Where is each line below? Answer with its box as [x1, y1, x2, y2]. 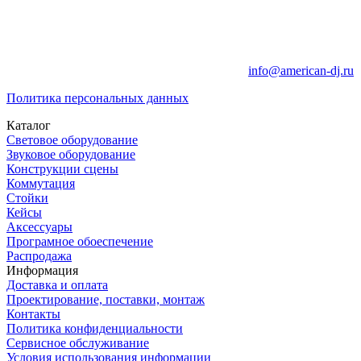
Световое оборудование [6, 132, 138, 147]
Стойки [6, 190, 48, 205]
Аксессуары [6, 219, 73, 234]
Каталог [6, 118, 51, 132]
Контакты [6, 306, 60, 321]
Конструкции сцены [6, 161, 118, 176]
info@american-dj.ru [248, 63, 354, 77]
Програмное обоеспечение [6, 234, 153, 248]
